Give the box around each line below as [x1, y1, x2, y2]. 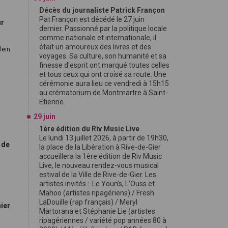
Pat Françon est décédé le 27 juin [39, 15, 145, 23]
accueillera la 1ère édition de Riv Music [39, 152, 162, 160]
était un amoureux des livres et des [39, 43, 151, 51]
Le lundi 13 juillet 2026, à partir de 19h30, [39, 134, 168, 142]
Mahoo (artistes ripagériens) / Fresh [39, 189, 154, 197]
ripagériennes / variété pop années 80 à [39, 216, 166, 224]
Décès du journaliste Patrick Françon [39, 6, 165, 14]
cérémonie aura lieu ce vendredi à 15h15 [39, 79, 169, 88]
